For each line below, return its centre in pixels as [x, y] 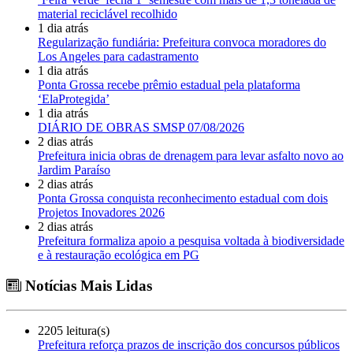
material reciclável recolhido [108, 14]
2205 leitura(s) [74, 330]
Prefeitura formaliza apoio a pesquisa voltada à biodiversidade [191, 241]
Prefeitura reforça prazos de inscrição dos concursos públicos [189, 344]
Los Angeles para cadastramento [118, 57]
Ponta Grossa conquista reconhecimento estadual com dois [183, 199]
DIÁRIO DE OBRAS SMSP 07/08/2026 [141, 128]
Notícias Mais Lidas [87, 285]
